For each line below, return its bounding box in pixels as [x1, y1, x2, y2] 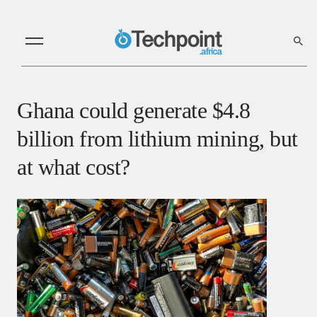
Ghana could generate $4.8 [17, 97, 250, 123]
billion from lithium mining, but [17, 125, 298, 151]
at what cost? [17, 154, 130, 180]
